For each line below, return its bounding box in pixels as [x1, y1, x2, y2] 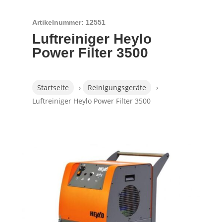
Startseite [37, 83, 69, 92]
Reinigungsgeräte [87, 83, 146, 92]
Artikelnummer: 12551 [32, 18, 106, 26]
